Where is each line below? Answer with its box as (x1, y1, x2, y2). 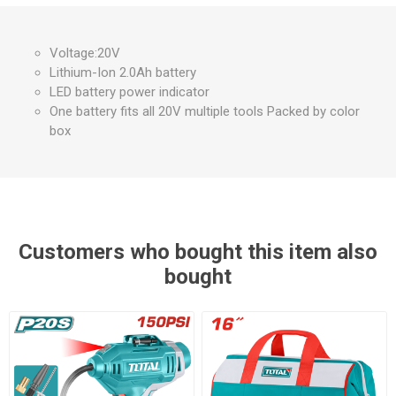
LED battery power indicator (49, 84, 209, 100)
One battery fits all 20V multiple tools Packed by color (49, 103, 360, 119)
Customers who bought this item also (19, 240, 377, 264)
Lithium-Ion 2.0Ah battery (49, 65, 196, 80)
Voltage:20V (49, 45, 120, 61)
